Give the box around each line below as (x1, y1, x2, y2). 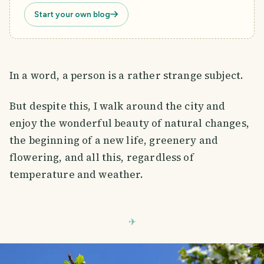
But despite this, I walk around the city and (9, 98, 226, 113)
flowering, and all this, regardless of (9, 150, 194, 164)
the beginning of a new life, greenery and (9, 133, 219, 147)
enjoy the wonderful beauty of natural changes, (9, 115, 249, 130)
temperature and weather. (9, 167, 144, 181)
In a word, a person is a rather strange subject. (9, 68, 244, 82)
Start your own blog (34, 9, 110, 19)
